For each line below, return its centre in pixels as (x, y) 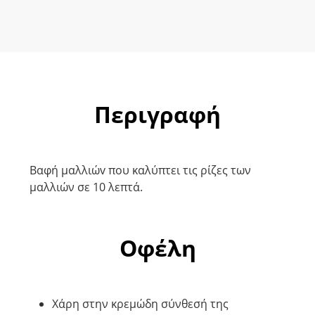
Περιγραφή (157, 114)
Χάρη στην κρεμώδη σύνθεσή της (140, 303)
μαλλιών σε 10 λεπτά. (86, 187)
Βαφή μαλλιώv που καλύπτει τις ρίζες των (140, 170)
